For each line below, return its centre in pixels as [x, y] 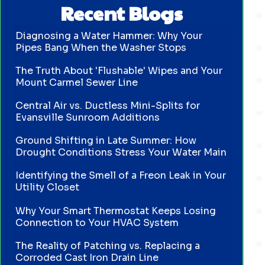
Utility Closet [48, 188]
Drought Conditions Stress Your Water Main [121, 153]
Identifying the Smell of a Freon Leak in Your [121, 176]
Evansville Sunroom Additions [88, 117]
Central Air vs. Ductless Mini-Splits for [108, 105]
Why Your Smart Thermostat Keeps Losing [116, 211]
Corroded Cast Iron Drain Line [87, 257]
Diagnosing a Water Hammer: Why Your [109, 35]
